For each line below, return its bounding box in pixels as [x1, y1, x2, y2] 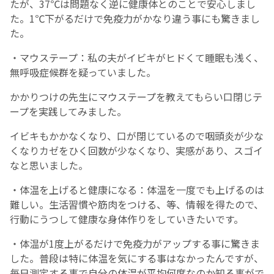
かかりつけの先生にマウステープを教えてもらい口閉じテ [10, 89, 262, 105]
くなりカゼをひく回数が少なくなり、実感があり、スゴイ [10, 143, 263, 158]
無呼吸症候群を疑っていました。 [10, 65, 156, 80]
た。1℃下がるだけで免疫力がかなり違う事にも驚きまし [10, 11, 260, 26]
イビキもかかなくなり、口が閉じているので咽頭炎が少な [10, 128, 264, 144]
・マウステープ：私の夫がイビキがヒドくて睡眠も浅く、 [10, 50, 264, 65]
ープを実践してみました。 [10, 104, 127, 119]
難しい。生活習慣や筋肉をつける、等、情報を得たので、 [10, 197, 264, 212]
